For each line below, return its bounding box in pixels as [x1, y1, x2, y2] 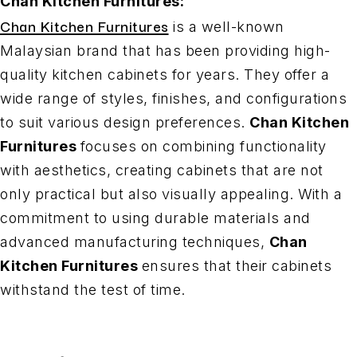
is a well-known [168, 18, 284, 35]
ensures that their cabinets [141, 257, 331, 274]
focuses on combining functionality [80, 137, 327, 155]
